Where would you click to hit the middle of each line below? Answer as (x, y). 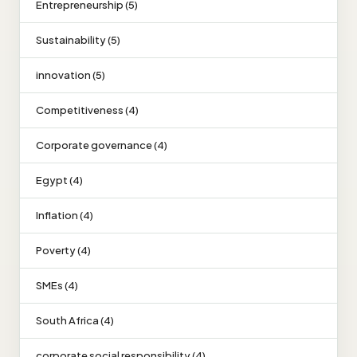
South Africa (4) (75, 320)
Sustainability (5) (78, 39)
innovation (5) (71, 75)
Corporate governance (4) (102, 145)
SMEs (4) (57, 285)
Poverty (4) (63, 250)
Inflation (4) (65, 215)
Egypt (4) (59, 180)
